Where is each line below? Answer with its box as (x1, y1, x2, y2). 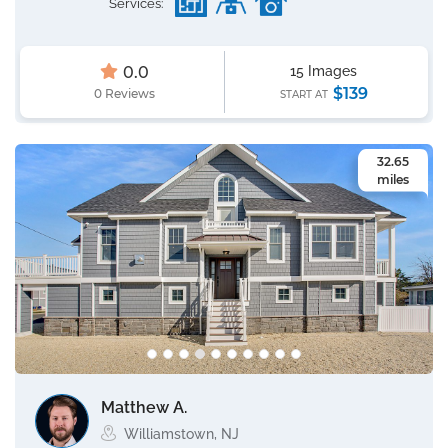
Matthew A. (101, 398, 187, 417)
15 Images (290, 63, 358, 79)
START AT (279, 88, 331, 101)
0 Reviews (93, 86, 155, 101)
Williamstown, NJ (124, 426, 239, 442)
